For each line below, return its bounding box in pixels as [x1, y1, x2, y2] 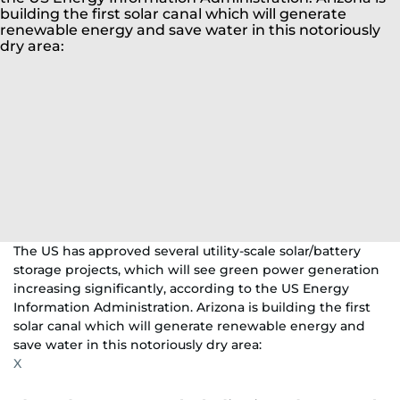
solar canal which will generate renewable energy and [13, 318, 365, 334]
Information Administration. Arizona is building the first [13, 299, 371, 315]
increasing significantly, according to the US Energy [13, 280, 349, 296]
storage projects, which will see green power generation [13, 262, 379, 278]
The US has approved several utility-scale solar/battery [13, 243, 361, 259]
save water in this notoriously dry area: [13, 337, 262, 353]
